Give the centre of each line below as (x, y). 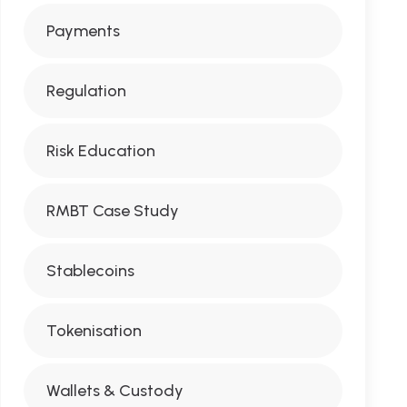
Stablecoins (90, 271)
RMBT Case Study (112, 211)
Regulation (86, 91)
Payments (83, 31)
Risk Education (100, 151)
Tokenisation (94, 331)
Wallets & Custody (114, 391)
